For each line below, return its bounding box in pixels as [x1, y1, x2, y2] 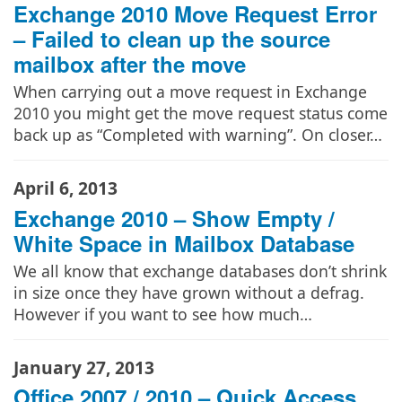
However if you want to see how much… [13, 303, 312, 326]
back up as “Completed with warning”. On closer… [13, 124, 382, 146]
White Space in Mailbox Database [13, 227, 354, 258]
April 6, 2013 [13, 176, 118, 201]
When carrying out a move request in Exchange [13, 81, 367, 103]
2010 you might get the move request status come [13, 102, 388, 125]
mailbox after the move [13, 48, 246, 79]
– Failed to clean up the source [13, 22, 330, 54]
